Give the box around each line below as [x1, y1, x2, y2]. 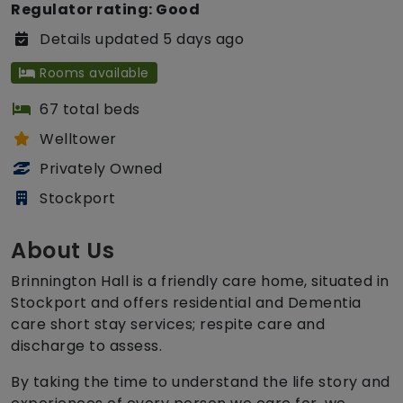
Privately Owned [40, 158, 163, 180]
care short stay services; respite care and [11, 314, 325, 336]
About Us [11, 236, 114, 266]
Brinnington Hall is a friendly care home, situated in [11, 271, 390, 292]
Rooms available [35, 64, 149, 83]
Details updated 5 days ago [40, 29, 244, 50]
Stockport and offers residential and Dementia [11, 292, 362, 314]
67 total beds [40, 99, 140, 121]
